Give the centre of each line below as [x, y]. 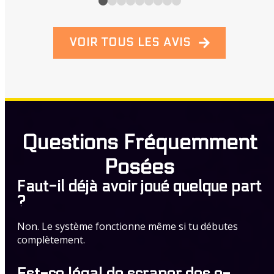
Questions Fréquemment [139, 143]
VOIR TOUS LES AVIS [130, 43]
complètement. [51, 240]
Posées [139, 167]
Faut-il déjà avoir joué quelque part [139, 187]
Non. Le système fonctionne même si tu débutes [128, 226]
